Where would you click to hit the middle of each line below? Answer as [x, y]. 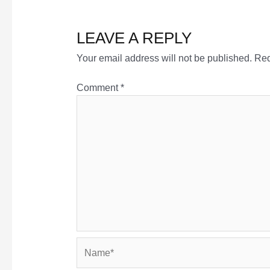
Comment [98, 88]
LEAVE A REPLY [134, 38]
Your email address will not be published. [164, 58]
